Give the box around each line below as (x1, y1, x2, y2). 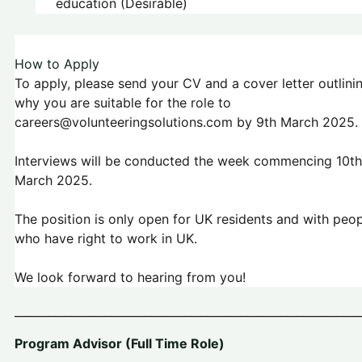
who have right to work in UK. (15, 230, 197, 247)
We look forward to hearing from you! (15, 269, 246, 286)
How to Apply (15, 56, 99, 73)
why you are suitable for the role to (15, 95, 231, 112)
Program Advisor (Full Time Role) (15, 335, 225, 352)
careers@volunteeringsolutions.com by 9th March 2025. (15, 114, 358, 131)
